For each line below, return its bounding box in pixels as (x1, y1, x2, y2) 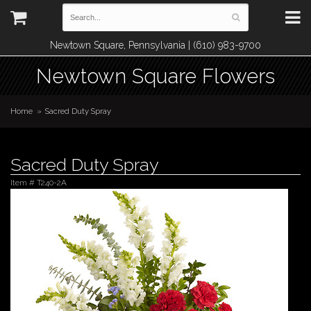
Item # (10, 178, 37, 187)
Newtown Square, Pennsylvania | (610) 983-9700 (50, 40, 261, 51)
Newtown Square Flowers (36, 64, 275, 88)
